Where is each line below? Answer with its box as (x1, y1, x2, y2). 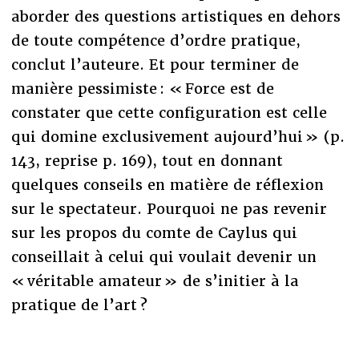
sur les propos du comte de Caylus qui (10, 223, 297, 242)
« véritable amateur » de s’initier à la (10, 271, 299, 290)
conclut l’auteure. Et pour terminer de (10, 54, 299, 74)
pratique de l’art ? (10, 295, 147, 314)
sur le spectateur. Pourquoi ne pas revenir (10, 199, 327, 218)
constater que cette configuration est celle (10, 103, 327, 122)
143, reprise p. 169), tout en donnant (10, 151, 283, 170)
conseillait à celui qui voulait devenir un (10, 247, 317, 266)
